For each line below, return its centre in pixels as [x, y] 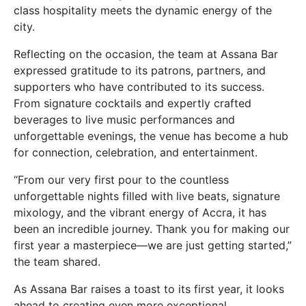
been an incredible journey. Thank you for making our [152, 229]
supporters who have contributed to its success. [139, 87]
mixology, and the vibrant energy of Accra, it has [140, 213]
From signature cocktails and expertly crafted [133, 103]
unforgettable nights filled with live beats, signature [147, 196]
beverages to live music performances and [124, 120]
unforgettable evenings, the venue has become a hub [151, 136]
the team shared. [57, 262]
